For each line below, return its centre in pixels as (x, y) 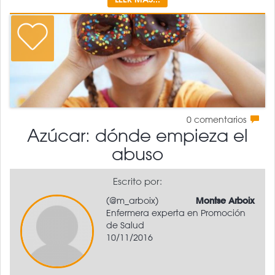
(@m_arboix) (132, 200)
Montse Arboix (225, 200)
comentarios (220, 119)
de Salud (125, 225)
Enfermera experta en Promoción (176, 213)
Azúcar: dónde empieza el (137, 135)
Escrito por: (137, 181)
